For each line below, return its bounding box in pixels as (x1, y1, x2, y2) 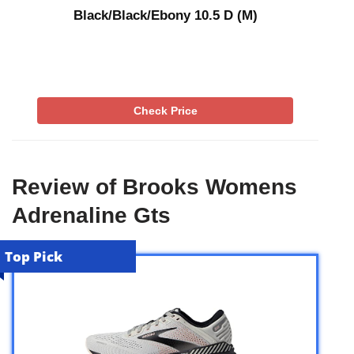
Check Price (133, 104, 198, 118)
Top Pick (5, 247, 62, 265)
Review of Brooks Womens (12, 174, 297, 199)
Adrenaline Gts (12, 202, 171, 228)
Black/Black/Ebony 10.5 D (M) (73, 8, 258, 24)
